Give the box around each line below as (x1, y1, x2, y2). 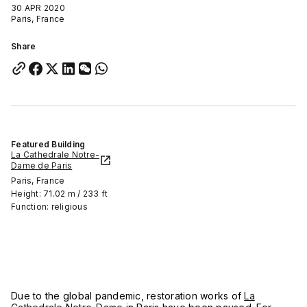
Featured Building (11, 139, 86, 149)
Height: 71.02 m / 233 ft (11, 188, 108, 199)
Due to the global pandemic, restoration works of (11, 290, 245, 302)
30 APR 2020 (11, 3, 65, 13)
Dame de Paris (11, 160, 73, 171)
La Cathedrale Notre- (11, 149, 99, 160)
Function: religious (11, 201, 88, 212)
